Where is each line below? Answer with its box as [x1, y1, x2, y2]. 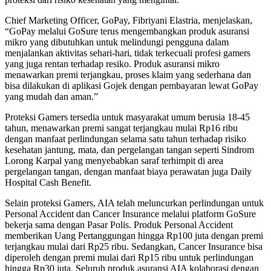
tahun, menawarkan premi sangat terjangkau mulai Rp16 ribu [5, 122, 238, 133]
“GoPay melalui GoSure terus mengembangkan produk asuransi [5, 25, 249, 36]
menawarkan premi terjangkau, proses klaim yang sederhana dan [5, 69, 251, 80]
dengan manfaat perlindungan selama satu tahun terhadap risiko [5, 133, 246, 144]
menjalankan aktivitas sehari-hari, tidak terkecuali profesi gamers [5, 47, 250, 58]
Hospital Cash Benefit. [5, 177, 91, 188]
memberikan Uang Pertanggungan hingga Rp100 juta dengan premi [5, 230, 263, 241]
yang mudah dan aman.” [5, 91, 98, 102]
